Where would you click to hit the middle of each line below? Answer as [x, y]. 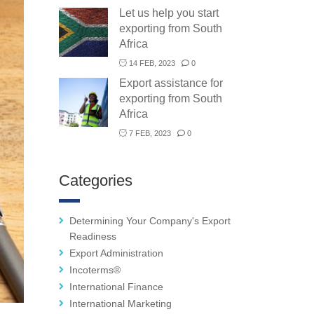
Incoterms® [95, 270]
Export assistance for [171, 83]
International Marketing [120, 304]
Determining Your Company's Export [150, 221]
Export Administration [116, 253]
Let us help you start [169, 13]
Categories [95, 181]
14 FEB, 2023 [152, 63]
